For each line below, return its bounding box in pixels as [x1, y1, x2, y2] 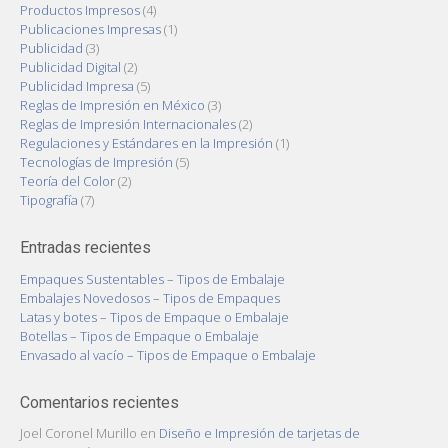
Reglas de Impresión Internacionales [20, 115, 236, 134]
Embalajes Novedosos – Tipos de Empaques [20, 288, 280, 307]
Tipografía [20, 191, 78, 210]
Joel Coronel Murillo [20, 424, 137, 443]
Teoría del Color [20, 172, 115, 191]
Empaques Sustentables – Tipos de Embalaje [20, 269, 285, 288]
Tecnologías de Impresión [20, 153, 173, 172]
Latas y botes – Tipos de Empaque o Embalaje [20, 307, 289, 326]
